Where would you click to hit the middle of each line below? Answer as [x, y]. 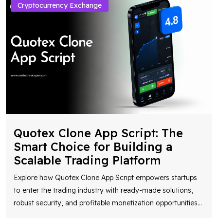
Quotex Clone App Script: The [98, 133]
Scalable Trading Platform [87, 160]
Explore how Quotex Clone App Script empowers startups [105, 177]
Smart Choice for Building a [93, 146]
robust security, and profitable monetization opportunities [106, 203]
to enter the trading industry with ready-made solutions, [103, 190]
